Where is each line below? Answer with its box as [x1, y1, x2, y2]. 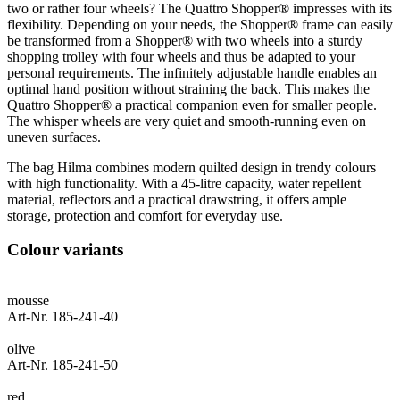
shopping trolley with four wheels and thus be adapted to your [7, 48, 355, 64]
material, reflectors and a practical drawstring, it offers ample [7, 191, 346, 207]
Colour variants [7, 240, 123, 260]
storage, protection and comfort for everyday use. [7, 207, 283, 223]
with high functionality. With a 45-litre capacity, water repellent [7, 175, 361, 191]
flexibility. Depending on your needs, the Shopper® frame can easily [7, 16, 393, 32]
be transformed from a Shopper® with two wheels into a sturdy [7, 32, 362, 48]
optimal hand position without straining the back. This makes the [7, 80, 370, 96]
